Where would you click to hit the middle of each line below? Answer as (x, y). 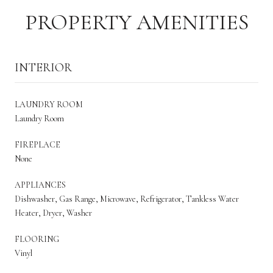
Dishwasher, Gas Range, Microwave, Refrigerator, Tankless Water (127, 199)
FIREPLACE (37, 144)
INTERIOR (43, 67)
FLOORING (37, 239)
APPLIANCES (40, 185)
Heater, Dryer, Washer (53, 213)
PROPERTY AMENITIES (136, 22)
